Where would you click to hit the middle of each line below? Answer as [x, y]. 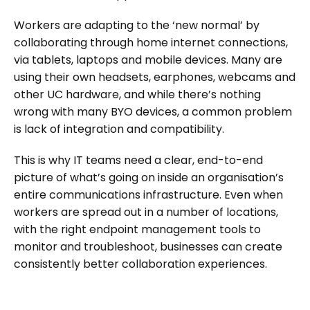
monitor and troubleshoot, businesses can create [148, 247]
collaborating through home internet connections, [151, 43]
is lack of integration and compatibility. [119, 129]
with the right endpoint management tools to [137, 229]
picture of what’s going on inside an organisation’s [149, 177]
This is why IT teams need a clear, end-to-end [138, 160]
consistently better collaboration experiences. [140, 264]
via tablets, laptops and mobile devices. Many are [148, 60]
